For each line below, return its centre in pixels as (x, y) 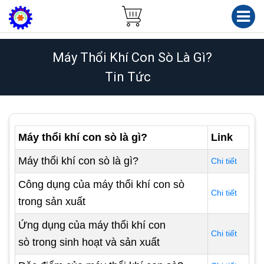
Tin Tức (128, 77)
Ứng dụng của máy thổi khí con (92, 225)
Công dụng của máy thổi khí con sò (101, 184)
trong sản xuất (52, 202)
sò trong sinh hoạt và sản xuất (89, 242)
